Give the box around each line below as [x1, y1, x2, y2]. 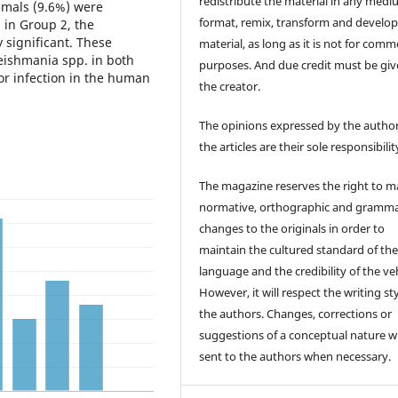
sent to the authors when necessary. [199, 347, 392, 364]
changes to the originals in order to [199, 219, 386, 236]
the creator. [199, 77, 261, 94]
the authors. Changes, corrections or [199, 305, 393, 322]
